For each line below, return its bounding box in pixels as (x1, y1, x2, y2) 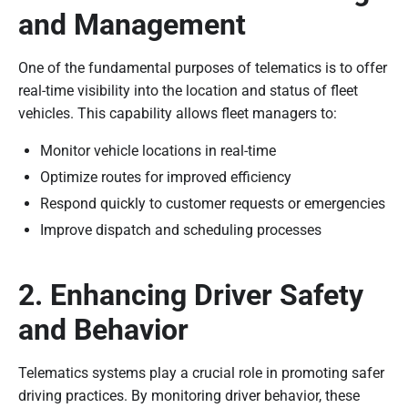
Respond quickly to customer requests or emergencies (40, 194, 385, 212)
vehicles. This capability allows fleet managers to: (18, 104, 337, 122)
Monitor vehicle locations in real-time (40, 141, 276, 159)
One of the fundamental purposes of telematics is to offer (18, 58, 387, 76)
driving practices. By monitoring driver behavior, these (18, 386, 360, 404)
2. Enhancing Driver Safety (18, 277, 363, 312)
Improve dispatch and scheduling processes (40, 220, 321, 239)
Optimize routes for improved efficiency (40, 168, 291, 186)
